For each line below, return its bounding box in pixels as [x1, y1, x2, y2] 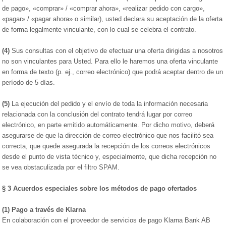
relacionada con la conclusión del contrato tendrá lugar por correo [2, 110, 193, 118]
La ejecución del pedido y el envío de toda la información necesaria [10, 100, 208, 107]
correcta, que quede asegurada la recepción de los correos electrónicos [2, 142, 211, 150]
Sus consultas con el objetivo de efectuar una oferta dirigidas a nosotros [10, 47, 223, 54]
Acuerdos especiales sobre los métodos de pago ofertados [13, 185, 197, 192]
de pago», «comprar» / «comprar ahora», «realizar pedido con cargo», [2, 5, 205, 12]
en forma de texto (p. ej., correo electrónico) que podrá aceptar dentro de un [2, 68, 223, 76]
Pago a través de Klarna [12, 206, 86, 213]
